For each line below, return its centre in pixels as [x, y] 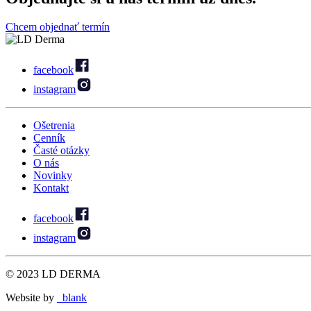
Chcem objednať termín [58, 27]
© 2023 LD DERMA [53, 274]
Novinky [53, 176]
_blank [72, 298]
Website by [31, 298]
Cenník [49, 138]
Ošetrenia [54, 126]
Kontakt [51, 188]
